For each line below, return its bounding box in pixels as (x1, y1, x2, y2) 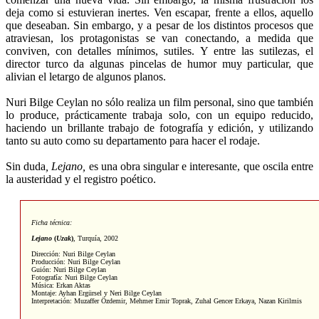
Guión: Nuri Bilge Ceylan (31, 265, 106, 273)
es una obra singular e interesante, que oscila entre (85, 159, 314, 172)
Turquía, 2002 (78, 234, 118, 242)
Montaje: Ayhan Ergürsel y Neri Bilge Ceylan (31, 288, 162, 297)
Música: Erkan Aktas (31, 281, 90, 289)
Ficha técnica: (31, 218, 72, 226)
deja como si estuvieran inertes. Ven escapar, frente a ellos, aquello (6, 6, 313, 19)
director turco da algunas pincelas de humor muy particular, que (6, 57, 313, 70)
